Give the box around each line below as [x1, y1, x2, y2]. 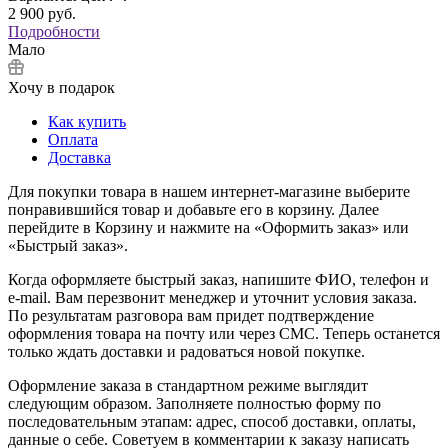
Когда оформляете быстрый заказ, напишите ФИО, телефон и [8, 270, 429, 288]
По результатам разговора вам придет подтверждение [8, 306, 374, 324]
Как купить [48, 112, 126, 130]
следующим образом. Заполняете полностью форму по [8, 394, 381, 412]
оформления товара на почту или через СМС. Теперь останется [8, 324, 440, 342]
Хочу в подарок [8, 78, 115, 96]
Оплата [48, 130, 98, 148]
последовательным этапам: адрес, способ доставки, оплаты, [8, 412, 416, 430]
